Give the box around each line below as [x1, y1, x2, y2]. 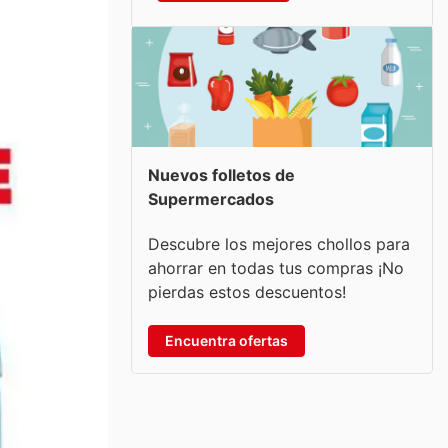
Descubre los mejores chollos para [148, 233, 410, 254]
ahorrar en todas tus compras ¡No [148, 257, 404, 278]
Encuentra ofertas [165, 331, 288, 349]
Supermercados [148, 189, 274, 209]
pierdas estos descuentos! [148, 281, 346, 302]
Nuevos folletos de [148, 165, 295, 185]
